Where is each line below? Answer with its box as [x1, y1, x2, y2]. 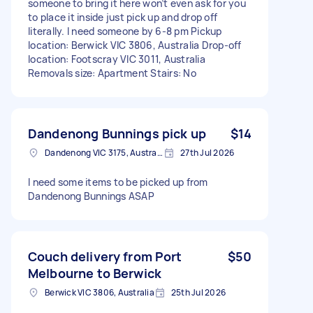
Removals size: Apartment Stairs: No [28, 66, 196, 80]
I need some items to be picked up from [28, 175, 208, 189]
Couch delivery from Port [28, 247, 182, 265]
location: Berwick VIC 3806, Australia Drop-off [28, 38, 242, 52]
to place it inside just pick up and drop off [28, 10, 217, 24]
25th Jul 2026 [170, 286, 226, 298]
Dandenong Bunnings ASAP [28, 189, 154, 203]
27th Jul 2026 [180, 146, 235, 159]
